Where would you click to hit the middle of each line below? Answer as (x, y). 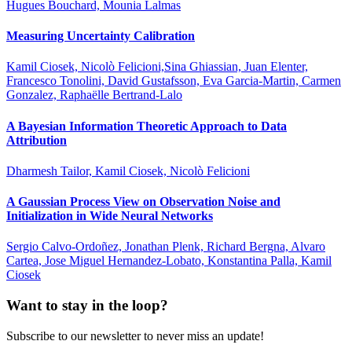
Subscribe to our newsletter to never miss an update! (135, 335)
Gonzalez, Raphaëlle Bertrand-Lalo (94, 95)
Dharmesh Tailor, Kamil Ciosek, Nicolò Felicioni (128, 170)
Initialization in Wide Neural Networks (110, 216)
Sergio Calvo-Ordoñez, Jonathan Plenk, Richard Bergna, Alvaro (166, 247)
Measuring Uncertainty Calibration (101, 36)
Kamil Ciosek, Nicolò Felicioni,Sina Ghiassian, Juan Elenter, (157, 67)
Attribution (37, 140)
